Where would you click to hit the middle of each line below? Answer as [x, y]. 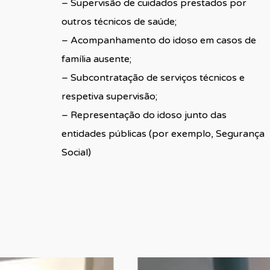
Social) [76, 152]
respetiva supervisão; [109, 96]
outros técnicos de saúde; [119, 21]
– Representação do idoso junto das [144, 115]
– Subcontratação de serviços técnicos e [153, 77]
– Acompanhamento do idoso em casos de [159, 40]
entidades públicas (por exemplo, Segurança [163, 133]
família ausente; [96, 59]
